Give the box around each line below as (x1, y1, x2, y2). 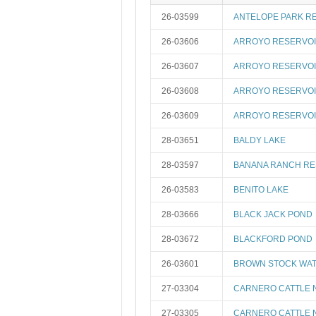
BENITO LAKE (233, 185, 288, 195)
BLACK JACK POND (233, 209, 312, 219)
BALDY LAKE (233, 135, 286, 145)
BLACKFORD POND (233, 234, 312, 244)
